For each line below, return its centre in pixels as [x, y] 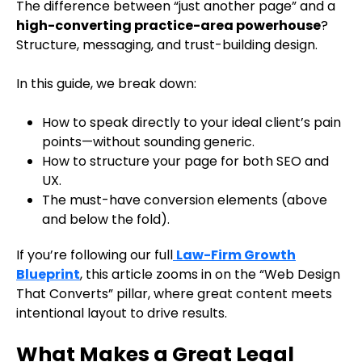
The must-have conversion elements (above [185, 200]
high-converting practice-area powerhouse [168, 26]
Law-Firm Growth [236, 255]
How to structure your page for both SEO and [185, 162]
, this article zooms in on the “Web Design [210, 275]
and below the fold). [106, 220]
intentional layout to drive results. [122, 314]
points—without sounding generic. [148, 142]
